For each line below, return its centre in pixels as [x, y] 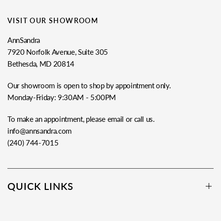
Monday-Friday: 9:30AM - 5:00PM [62, 97]
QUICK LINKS [40, 186]
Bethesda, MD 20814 [41, 64]
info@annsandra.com [39, 131]
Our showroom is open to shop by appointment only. [89, 85]
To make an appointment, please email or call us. [81, 119]
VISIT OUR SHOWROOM [53, 20]
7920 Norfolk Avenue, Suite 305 [58, 52]
